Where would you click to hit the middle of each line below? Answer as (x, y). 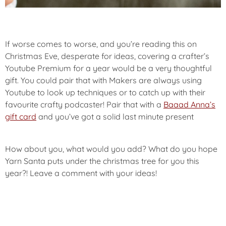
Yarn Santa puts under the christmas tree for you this (102, 161)
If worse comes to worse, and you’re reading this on (101, 44)
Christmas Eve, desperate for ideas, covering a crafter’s (107, 56)
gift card (21, 116)
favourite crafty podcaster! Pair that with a (84, 104)
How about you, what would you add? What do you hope (111, 149)
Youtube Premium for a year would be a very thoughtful (108, 68)
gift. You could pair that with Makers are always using (103, 80)
